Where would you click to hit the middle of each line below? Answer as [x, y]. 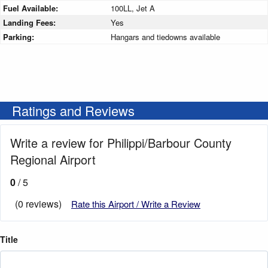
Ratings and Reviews [73, 111]
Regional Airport [53, 160]
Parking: [20, 37]
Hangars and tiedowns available [165, 37]
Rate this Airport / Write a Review [136, 204]
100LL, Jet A [133, 8]
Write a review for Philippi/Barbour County [121, 143]
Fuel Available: [32, 8]
